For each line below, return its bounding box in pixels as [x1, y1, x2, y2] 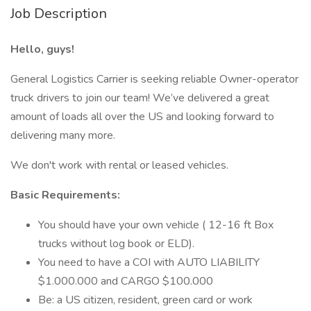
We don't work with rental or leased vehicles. [10, 158, 228, 173]
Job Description [10, 4, 107, 23]
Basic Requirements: [10, 187, 120, 203]
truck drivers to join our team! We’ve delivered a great [10, 90, 269, 106]
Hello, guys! [10, 42, 74, 57]
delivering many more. [10, 128, 115, 143]
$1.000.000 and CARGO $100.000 [38, 274, 213, 289]
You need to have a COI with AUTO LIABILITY [38, 255, 260, 270]
